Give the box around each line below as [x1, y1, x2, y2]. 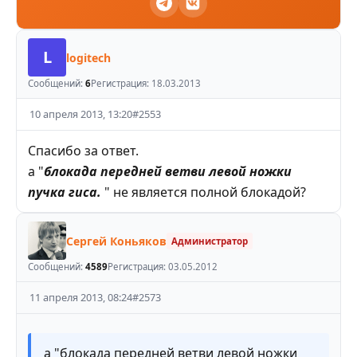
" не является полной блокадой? [104, 183, 306, 202]
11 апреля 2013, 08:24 [29, 290, 132, 305]
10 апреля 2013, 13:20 [29, 107, 132, 122]
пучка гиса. [28, 183, 104, 202]
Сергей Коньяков [66, 233, 167, 249]
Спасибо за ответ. [28, 142, 139, 160]
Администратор [171, 234, 248, 247]
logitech [66, 49, 111, 65]
